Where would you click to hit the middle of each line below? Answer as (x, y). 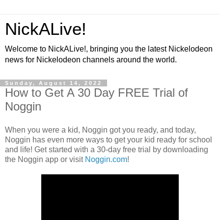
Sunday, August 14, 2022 (54, 83)
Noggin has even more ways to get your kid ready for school (109, 139)
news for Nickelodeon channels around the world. (91, 60)
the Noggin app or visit (45, 159)
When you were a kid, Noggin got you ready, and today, (100, 130)
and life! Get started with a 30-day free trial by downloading (107, 149)
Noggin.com (106, 159)
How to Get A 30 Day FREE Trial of (96, 93)
